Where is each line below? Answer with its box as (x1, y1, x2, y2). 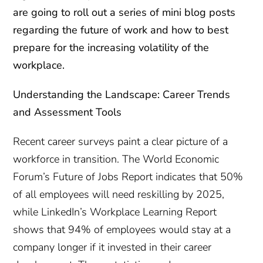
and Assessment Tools (13, 104, 122, 119)
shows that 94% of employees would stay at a (13, 222, 231, 237)
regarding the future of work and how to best (13, 22, 229, 37)
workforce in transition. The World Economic (13, 151, 220, 166)
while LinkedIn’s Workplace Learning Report (13, 204, 217, 219)
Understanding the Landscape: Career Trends (13, 87, 231, 102)
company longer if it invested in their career (13, 240, 212, 254)
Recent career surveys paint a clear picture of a (13, 134, 228, 149)
